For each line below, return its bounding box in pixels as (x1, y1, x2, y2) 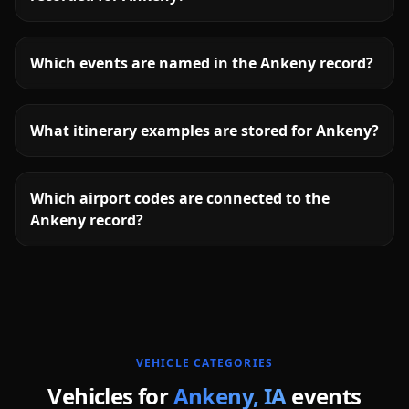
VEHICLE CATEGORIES (135, 355, 274, 371)
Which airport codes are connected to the (30, 188, 330, 208)
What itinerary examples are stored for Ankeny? (30, 121, 379, 141)
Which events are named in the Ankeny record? (30, 53, 373, 73)
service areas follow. (89, 283, 232, 303)
